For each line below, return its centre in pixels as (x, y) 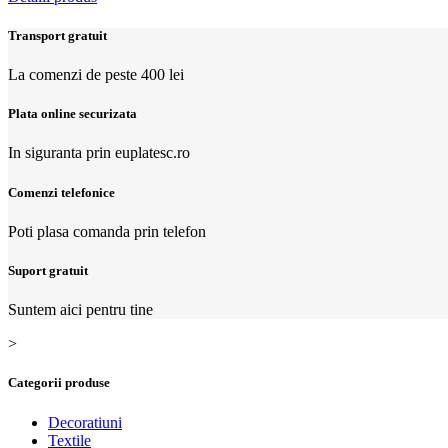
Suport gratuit (48, 270)
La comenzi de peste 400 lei (96, 75)
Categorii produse (59, 383)
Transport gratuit (57, 35)
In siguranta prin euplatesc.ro (99, 153)
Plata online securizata (72, 114)
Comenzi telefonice (61, 192)
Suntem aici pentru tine (80, 310)
